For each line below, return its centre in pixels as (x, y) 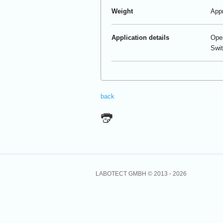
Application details (140, 38)
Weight (122, 11)
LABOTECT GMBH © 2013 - (134, 173)
